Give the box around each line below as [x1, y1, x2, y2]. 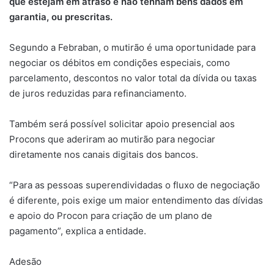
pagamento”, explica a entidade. [9, 225, 146, 237]
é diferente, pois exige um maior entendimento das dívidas [9, 194, 263, 206]
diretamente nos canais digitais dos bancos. [9, 149, 198, 160]
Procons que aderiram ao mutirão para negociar [9, 133, 215, 145]
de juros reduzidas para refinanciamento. [9, 87, 187, 99]
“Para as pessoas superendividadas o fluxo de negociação [9, 179, 260, 191]
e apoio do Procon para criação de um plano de [9, 210, 212, 221]
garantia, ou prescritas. [9, 11, 113, 23]
